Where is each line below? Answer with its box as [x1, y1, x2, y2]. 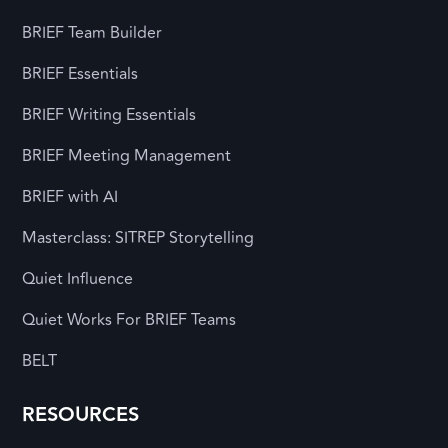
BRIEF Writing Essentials [22, 102, 197, 127]
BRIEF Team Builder [22, 20, 163, 45]
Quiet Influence [22, 266, 134, 291]
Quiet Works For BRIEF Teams [22, 307, 237, 332]
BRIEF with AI [22, 184, 119, 209]
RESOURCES [22, 398, 140, 431]
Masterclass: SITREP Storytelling [22, 225, 255, 250]
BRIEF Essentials [22, 61, 139, 86]
